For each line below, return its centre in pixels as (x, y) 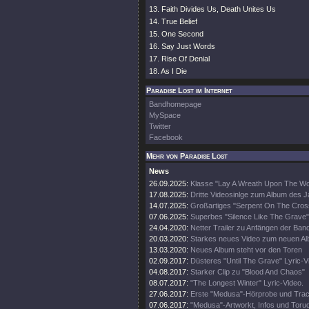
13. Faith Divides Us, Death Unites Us (212, 9)
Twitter (160, 126)
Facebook (166, 137)
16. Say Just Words (182, 46)
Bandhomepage (175, 104)
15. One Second (176, 34)
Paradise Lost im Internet (189, 90)
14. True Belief (173, 21)
